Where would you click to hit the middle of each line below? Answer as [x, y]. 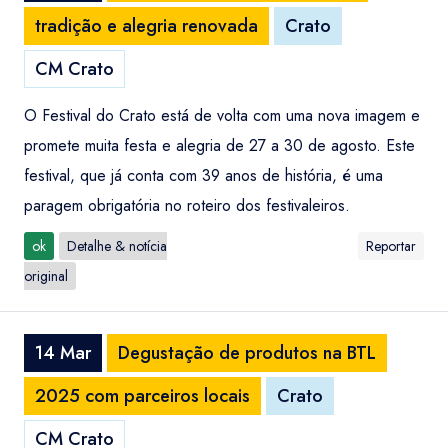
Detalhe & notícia [117, 246]
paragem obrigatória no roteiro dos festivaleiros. [187, 205]
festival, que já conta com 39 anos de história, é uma [203, 175]
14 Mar [63, 353]
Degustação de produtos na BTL [247, 353]
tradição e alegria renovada [146, 26]
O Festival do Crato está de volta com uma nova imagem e [222, 115]
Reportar [391, 246]
